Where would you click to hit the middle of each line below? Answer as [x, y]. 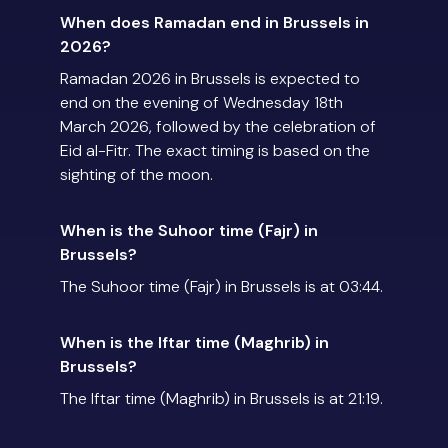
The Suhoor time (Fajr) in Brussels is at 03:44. [221, 287]
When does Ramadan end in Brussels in [214, 23]
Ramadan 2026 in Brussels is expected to [210, 79]
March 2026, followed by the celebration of [218, 127]
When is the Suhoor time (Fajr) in [189, 231]
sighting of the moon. [136, 175]
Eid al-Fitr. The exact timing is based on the [215, 151]
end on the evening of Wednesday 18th [201, 103]
